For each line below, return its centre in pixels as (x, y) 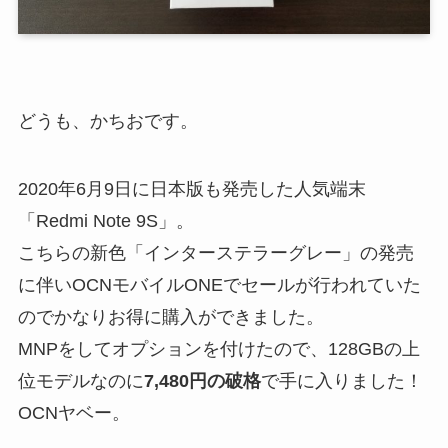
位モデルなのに (80, 381)
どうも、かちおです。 (107, 121)
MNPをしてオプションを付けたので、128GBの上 (218, 349)
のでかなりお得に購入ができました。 (170, 317)
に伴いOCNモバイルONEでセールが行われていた (219, 285)
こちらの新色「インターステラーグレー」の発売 (215, 253)
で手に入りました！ (341, 381)
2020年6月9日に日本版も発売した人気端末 (191, 189)
